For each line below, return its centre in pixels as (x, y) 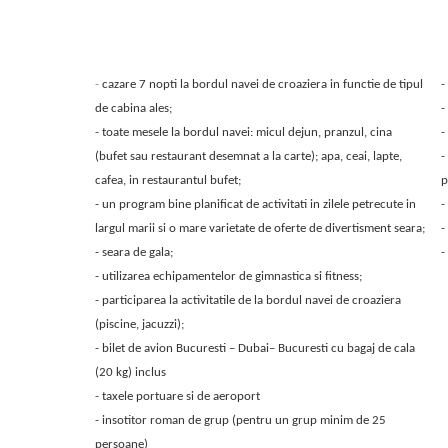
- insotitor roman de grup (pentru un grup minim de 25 (240, 420)
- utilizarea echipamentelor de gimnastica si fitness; (228, 276)
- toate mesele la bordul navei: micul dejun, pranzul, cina (243, 132)
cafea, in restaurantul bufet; (167, 180)
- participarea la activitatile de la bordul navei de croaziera (247, 300)
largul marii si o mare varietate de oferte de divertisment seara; (259, 228)
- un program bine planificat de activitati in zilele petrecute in (255, 204)
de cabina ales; (133, 108)
